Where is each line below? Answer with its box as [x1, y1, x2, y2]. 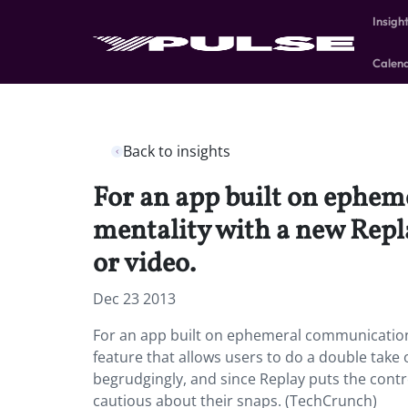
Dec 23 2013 [93, 289, 176, 309]
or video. [93, 245, 196, 283]
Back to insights [123, 141, 230, 161]
